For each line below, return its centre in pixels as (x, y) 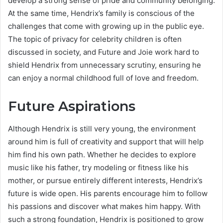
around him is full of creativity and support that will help (106, 141)
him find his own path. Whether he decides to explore (102, 154)
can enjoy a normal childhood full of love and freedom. (103, 78)
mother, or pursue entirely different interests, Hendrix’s (105, 180)
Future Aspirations (72, 107)
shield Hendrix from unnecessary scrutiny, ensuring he (105, 65)
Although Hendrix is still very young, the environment (102, 128)
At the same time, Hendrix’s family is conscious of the (101, 13)
